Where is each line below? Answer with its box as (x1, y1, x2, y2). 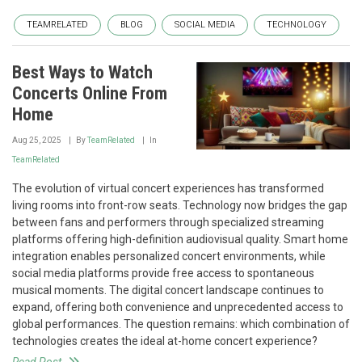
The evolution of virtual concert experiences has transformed (12, 181, 324, 195)
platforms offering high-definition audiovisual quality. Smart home (12, 232, 348, 246)
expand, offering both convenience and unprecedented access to (12, 300, 343, 314)
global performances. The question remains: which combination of (12, 317, 350, 330)
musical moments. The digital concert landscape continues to (12, 283, 324, 297)
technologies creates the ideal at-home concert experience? (12, 334, 318, 347)
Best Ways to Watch (12, 61, 153, 82)
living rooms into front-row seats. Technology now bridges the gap (12, 198, 347, 212)
